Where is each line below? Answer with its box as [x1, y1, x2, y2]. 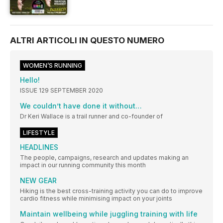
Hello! [20, 76, 40, 85]
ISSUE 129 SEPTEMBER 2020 [20, 87, 103, 95]
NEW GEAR [20, 176, 57, 185]
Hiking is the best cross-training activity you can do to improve [20, 187, 203, 195]
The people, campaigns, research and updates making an [20, 154, 189, 162]
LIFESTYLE [23, 129, 55, 137]
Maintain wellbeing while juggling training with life [20, 210, 198, 219]
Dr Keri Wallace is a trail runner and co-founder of [20, 112, 163, 120]
